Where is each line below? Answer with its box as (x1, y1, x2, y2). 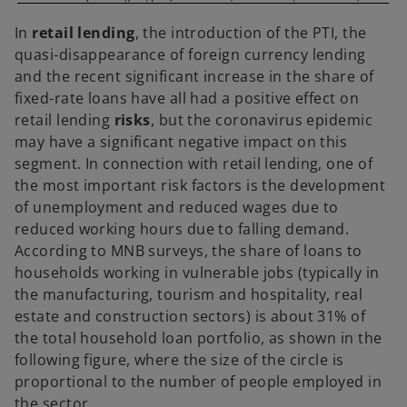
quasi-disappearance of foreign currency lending (15, 44, 366, 65)
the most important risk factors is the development (15, 174, 386, 195)
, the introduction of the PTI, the (134, 22, 367, 43)
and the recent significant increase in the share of (15, 65, 374, 86)
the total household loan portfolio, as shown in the (15, 327, 382, 348)
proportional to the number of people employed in (15, 371, 382, 392)
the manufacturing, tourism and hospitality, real (15, 283, 363, 304)
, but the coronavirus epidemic (150, 109, 373, 130)
